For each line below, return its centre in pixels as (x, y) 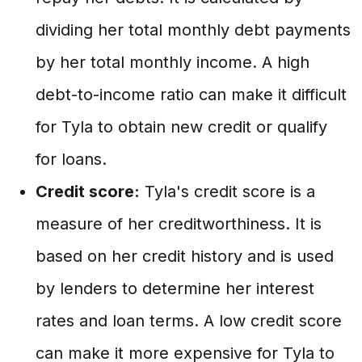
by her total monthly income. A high (173, 62)
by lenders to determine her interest (175, 288)
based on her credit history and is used (185, 256)
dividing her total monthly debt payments (193, 30)
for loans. (71, 159)
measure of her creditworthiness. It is (179, 224)
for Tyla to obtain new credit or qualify (181, 127)
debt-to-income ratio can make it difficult (191, 95)
